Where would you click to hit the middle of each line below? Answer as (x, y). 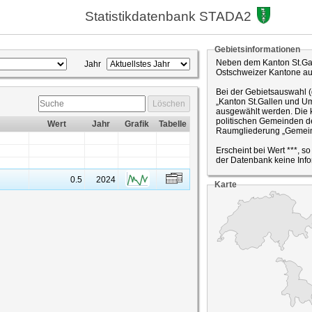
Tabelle (173, 124)
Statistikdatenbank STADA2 (168, 16)
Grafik (137, 124)
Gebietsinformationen (257, 49)
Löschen (169, 104)
